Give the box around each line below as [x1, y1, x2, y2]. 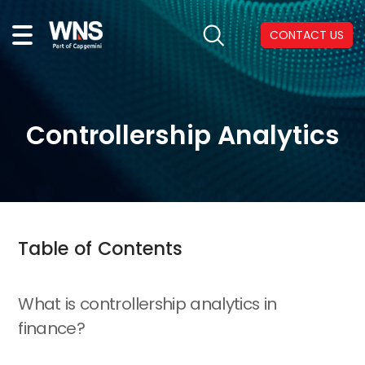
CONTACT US [270, 27, 344, 43]
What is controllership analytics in [18, 292, 277, 315]
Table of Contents [18, 235, 183, 262]
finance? [18, 316, 86, 340]
